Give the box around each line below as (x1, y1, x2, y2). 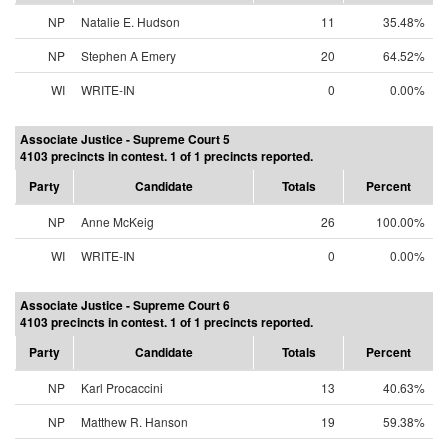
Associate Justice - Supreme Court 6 (20, 296, 230, 314)
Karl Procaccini (81, 379, 163, 396)
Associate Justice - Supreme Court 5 (20, 130, 230, 148)
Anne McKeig (81, 213, 154, 230)
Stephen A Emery (81, 47, 176, 64)
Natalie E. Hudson (81, 13, 180, 30)
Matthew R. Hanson (81, 413, 188, 430)
